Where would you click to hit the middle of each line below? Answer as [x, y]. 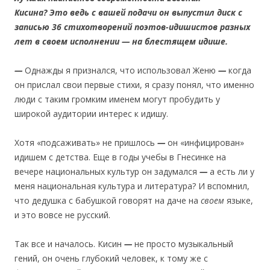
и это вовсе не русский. [62, 215]
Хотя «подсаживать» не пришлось [86, 142]
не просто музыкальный [184, 243]
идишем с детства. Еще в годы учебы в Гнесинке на [120, 157]
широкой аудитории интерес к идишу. [91, 113]
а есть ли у [232, 171]
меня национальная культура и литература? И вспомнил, [132, 186]
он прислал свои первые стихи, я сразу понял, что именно [134, 84]
